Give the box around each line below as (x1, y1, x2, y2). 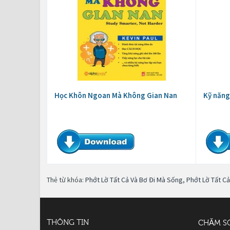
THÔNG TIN (47, 218, 89, 227)
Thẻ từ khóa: (47, 175, 85, 184)
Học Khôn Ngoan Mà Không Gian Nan (54, 90, 177, 100)
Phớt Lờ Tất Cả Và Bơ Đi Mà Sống (85, 175, 183, 184)
